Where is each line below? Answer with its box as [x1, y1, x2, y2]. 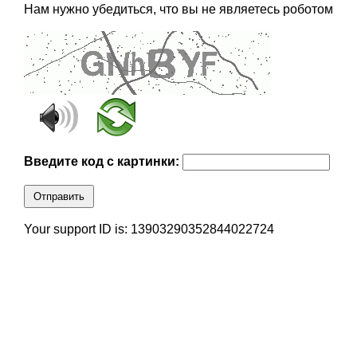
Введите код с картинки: [23, 155, 182, 169]
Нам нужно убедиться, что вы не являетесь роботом [23, 2, 333, 17]
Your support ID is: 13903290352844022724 [23, 222, 274, 237]
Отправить [33, 190, 84, 203]
